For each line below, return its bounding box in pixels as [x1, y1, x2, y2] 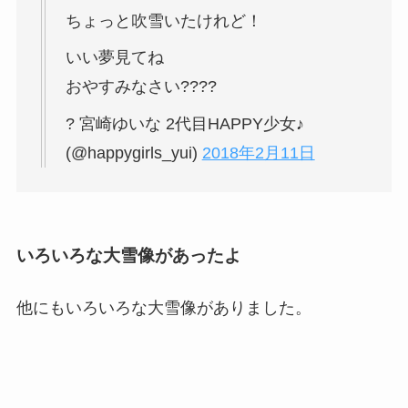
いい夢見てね [65, 48, 164, 67]
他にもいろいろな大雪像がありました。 [15, 298, 311, 317]
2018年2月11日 [201, 144, 315, 163]
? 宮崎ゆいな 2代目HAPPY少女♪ [65, 115, 304, 134]
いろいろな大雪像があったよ [15, 245, 241, 265]
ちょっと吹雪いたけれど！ [65, 11, 262, 30]
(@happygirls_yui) [65, 144, 202, 163]
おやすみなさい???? [65, 77, 217, 97]
